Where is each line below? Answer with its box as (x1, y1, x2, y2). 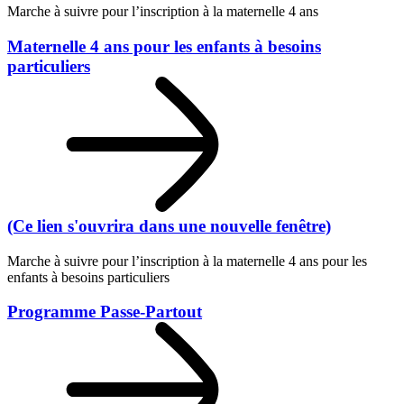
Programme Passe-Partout (7, 302, 202, 322)
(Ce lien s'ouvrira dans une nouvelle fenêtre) (7, 216, 331, 235)
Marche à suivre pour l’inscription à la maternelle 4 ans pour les (7, 252, 367, 269)
